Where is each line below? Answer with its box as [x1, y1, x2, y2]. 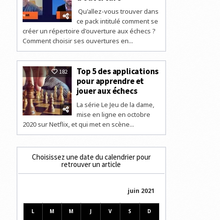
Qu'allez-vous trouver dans [76, 6, 159, 16]
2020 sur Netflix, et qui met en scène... [22, 119, 134, 129]
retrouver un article [61, 159, 121, 169]
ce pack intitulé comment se [76, 16, 158, 26]
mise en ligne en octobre [76, 110, 150, 119]
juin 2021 [127, 186, 155, 195]
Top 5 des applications [76, 65, 159, 77]
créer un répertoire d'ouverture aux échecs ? [22, 26, 156, 35]
